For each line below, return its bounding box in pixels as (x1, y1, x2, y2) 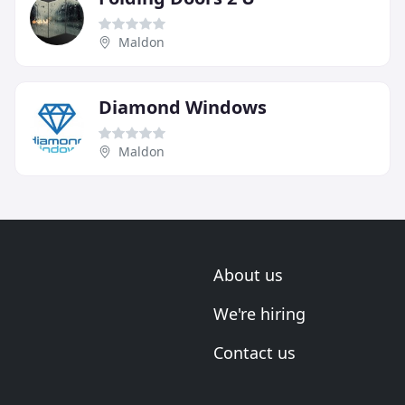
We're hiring (213, 303, 306, 325)
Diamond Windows (99, 94, 267, 119)
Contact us (213, 342, 296, 363)
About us (213, 264, 283, 286)
